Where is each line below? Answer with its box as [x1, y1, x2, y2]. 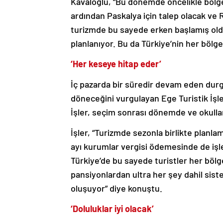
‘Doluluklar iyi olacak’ [71, 203, 154, 215]
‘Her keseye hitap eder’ [71, 58, 161, 70]
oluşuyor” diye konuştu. [71, 183, 162, 194]
